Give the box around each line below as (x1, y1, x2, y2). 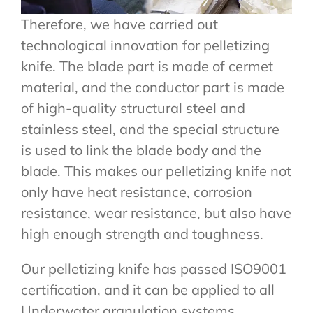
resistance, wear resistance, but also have (21, 204, 291, 222)
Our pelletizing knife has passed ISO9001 (21, 260, 286, 278)
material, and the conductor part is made (21, 78, 284, 96)
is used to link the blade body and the (21, 141, 261, 159)
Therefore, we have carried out (21, 15, 218, 34)
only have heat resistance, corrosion (21, 183, 252, 201)
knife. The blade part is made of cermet (21, 57, 273, 75)
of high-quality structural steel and (21, 99, 245, 117)
